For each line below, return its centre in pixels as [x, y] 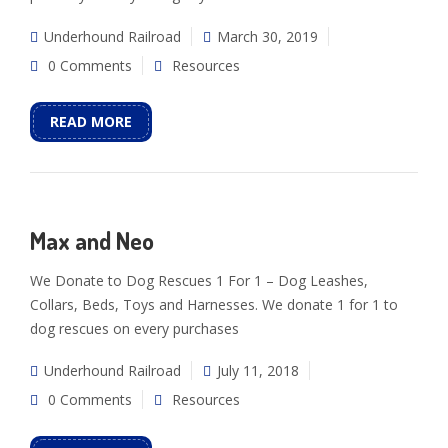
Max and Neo [92, 240]
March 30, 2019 [267, 36]
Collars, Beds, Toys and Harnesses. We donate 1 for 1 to [214, 304]
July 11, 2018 [258, 370]
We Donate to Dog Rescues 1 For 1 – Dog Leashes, [199, 280]
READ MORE [91, 121]
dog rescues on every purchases [134, 328]
